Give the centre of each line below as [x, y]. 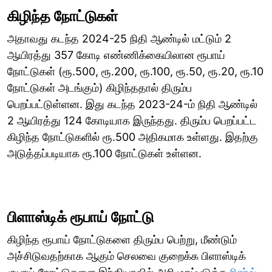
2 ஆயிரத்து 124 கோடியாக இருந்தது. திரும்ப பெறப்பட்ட [132, 120]
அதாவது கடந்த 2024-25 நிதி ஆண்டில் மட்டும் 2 [119, 38]
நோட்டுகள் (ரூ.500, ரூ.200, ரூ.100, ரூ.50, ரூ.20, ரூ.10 [135, 71]
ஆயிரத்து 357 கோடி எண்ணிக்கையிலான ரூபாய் [116, 55]
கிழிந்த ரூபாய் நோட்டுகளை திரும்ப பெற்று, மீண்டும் [122, 239]
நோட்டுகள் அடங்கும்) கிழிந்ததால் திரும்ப [100, 87]
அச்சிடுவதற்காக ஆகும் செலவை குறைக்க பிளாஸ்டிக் [127, 256]
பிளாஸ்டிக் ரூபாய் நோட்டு [80, 217]
